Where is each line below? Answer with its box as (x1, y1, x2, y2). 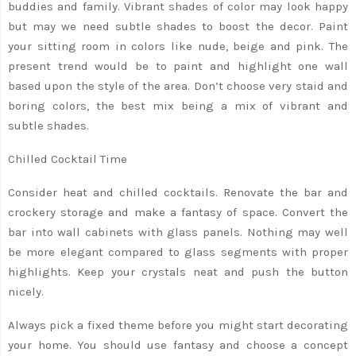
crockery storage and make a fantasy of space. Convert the (8, 204, 348, 219)
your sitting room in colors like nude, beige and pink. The (8, 38, 348, 53)
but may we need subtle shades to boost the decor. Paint (8, 18, 348, 33)
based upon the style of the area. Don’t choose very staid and (8, 78, 348, 93)
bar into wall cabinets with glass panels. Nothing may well (8, 224, 348, 239)
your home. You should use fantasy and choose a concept (8, 337, 348, 352)
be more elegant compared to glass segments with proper (8, 244, 348, 259)
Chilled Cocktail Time (8, 151, 127, 166)
